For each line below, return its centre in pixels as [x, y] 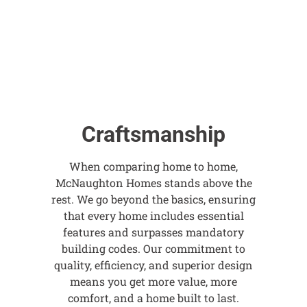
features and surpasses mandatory [153, 232]
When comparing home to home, [153, 166]
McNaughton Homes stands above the [153, 183]
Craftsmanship [153, 134]
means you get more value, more [153, 281]
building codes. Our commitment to [153, 248]
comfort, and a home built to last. [153, 298]
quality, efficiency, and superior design [153, 265]
